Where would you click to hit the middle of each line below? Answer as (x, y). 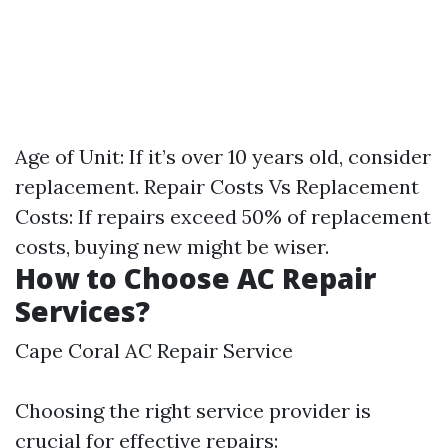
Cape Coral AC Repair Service (154, 350)
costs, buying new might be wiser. (172, 246)
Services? (82, 310)
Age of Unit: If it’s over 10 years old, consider (223, 156)
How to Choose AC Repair (195, 277)
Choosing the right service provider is (193, 410)
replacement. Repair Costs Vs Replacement (217, 186)
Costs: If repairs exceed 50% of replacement (223, 216)
